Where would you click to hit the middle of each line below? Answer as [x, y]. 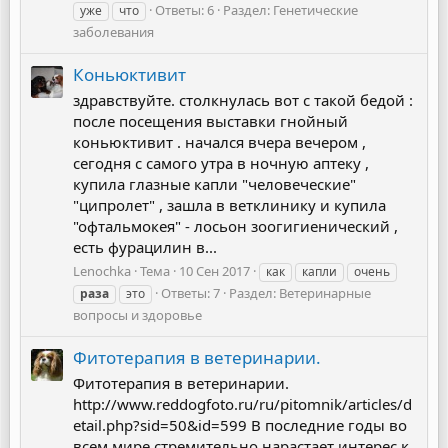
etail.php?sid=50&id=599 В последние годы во [240, 424]
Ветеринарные [325, 292]
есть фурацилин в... [145, 246]
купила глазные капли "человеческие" [214, 183]
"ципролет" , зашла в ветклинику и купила [229, 204]
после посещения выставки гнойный [210, 120]
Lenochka [102, 270]
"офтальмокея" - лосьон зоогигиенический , [235, 225]
